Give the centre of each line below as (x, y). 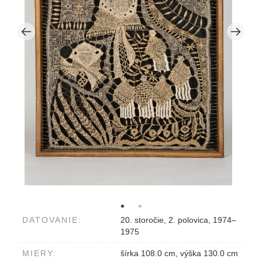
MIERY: (39, 253)
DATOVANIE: (52, 220)
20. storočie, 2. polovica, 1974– (178, 220)
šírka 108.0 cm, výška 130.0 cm (179, 253)
